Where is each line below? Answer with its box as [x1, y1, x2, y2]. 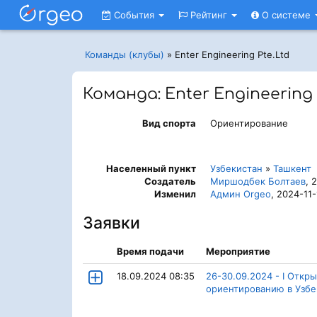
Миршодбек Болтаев [210, 175, 306, 187]
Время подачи [117, 246, 184, 257]
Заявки [83, 213, 140, 233]
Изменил [154, 188, 196, 200]
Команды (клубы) [85, 49, 164, 60]
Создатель [144, 175, 196, 187]
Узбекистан [210, 163, 263, 174]
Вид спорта [142, 117, 196, 129]
